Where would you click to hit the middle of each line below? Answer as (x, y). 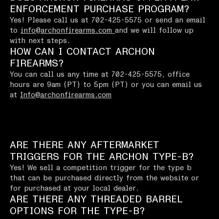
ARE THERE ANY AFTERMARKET (85, 145)
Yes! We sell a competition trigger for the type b (101, 168)
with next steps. (40, 41)
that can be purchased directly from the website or (104, 178)
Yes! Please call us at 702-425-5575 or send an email (108, 21)
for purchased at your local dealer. (74, 189)
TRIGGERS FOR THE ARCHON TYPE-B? (102, 157)
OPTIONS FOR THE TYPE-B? (77, 211)
